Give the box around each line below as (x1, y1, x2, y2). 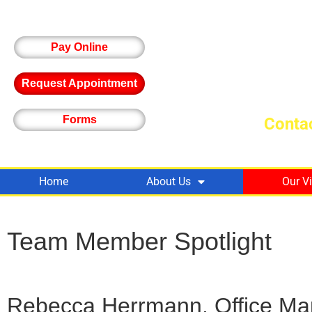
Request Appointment (22, 77, 137, 90)
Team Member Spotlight (7, 227, 272, 256)
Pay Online (51, 41, 108, 54)
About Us (146, 175, 191, 189)
